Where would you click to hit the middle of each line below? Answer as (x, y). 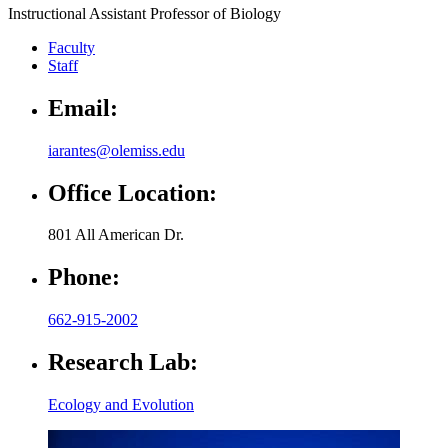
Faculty (71, 47)
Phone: (84, 277)
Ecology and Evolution (121, 405)
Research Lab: (123, 362)
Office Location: (132, 192)
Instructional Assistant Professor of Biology (144, 13)
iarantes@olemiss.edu (116, 150)
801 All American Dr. (116, 235)
